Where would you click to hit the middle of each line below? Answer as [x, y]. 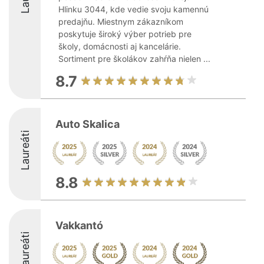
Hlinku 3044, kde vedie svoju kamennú [133, 9]
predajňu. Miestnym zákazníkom [121, 22]
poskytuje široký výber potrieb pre [125, 34]
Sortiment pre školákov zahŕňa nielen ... [134, 59]
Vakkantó [79, 225]
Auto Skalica [88, 124]
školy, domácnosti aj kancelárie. [120, 46]
